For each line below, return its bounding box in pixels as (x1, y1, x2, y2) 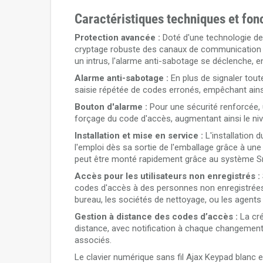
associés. (75, 235, 112, 245)
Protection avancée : (75, 32, 160, 43)
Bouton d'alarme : (75, 102, 147, 112)
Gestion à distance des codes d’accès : (75, 211, 238, 222)
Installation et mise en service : (75, 130, 203, 141)
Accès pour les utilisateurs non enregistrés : (75, 171, 260, 181)
